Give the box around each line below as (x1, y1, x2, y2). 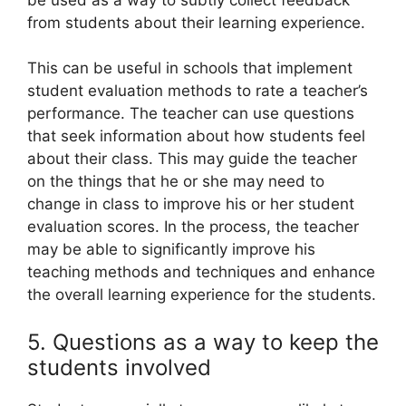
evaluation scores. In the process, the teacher (27, 217, 359, 237)
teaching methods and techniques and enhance (27, 263, 375, 282)
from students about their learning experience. (27, 13, 365, 32)
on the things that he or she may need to (27, 172, 324, 191)
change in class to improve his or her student (27, 195, 354, 214)
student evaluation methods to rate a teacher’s (27, 82, 368, 101)
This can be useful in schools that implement (27, 59, 353, 78)
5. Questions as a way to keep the (27, 328, 379, 355)
